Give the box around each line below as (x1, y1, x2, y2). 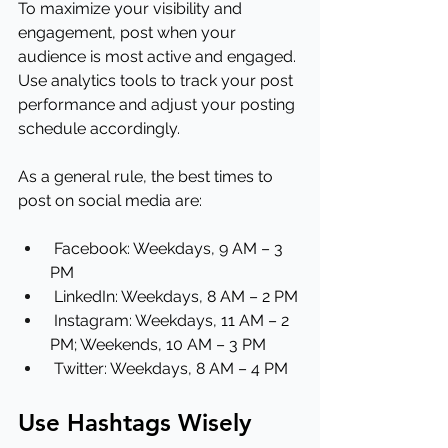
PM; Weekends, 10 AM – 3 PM (50, 335, 266, 354)
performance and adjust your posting (18, 95, 299, 114)
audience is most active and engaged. (18, 47, 300, 66)
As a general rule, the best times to (18, 167, 277, 186)
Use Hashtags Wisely (18, 408, 251, 437)
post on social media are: (18, 191, 202, 210)
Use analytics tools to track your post (18, 71, 297, 90)
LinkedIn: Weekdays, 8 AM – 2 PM (54, 287, 298, 306)
